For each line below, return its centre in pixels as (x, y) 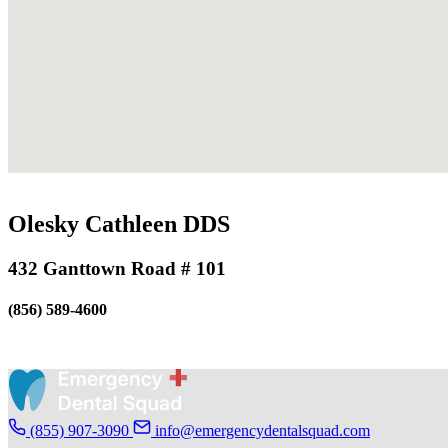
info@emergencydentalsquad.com (262, 430)
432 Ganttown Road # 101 (117, 268)
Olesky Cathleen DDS (119, 223)
